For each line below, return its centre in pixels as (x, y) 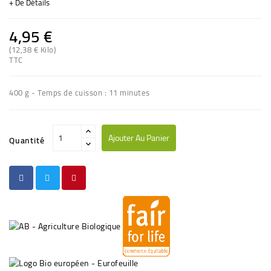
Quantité (27, 140)
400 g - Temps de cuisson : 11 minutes (80, 92)
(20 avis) (111, 57)
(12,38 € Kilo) (32, 49)
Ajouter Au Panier (139, 138)
